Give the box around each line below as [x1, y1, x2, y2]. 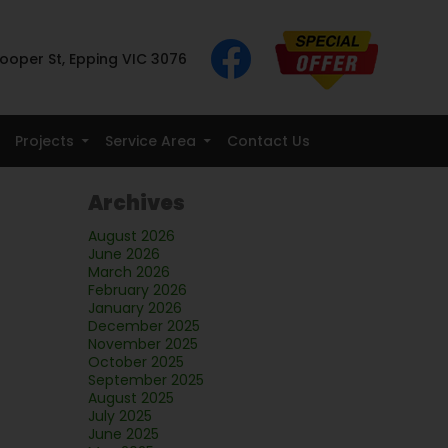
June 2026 [87, 244, 160, 264]
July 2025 [87, 406, 152, 426]
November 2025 [87, 334, 198, 354]
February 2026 [87, 280, 187, 300]
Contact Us [226, 131, 310, 151]
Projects [14, 131, 74, 151]
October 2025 [87, 352, 184, 372]
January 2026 [87, 298, 182, 318]
